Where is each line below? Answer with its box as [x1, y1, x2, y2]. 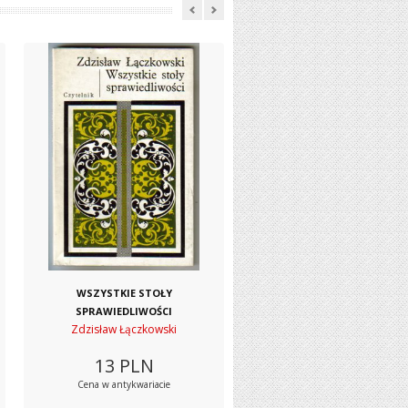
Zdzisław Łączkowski [71, 321, 177, 337]
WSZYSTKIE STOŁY [76, 286, 172, 300]
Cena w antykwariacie [77, 378, 170, 391]
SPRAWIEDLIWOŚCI [76, 304, 172, 318]
